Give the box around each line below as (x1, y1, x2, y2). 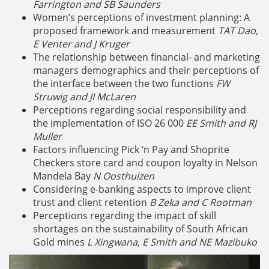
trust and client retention (33, 195, 150, 209)
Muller (33, 129, 62, 143)
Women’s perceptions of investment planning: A (33, 10, 250, 24)
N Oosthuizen (93, 169, 154, 183)
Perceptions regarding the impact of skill (33, 208, 216, 222)
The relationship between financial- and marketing (33, 50, 260, 64)
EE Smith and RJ (186, 116, 256, 130)
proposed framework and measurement (33, 23, 218, 37)
